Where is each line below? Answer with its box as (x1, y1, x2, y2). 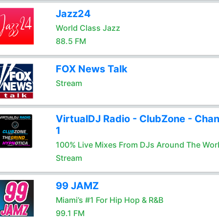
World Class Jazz (55, 23, 120, 33)
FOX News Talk (55, 63, 128, 75)
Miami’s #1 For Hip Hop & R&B (55, 195, 163, 205)
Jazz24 (55, 8, 91, 20)
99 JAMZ (55, 180, 99, 192)
